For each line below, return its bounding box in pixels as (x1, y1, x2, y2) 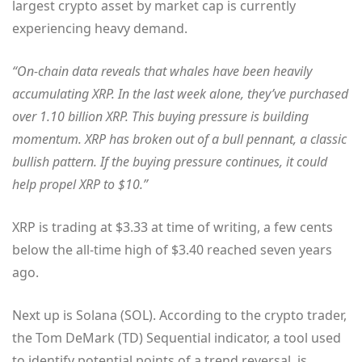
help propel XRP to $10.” (12, 175, 148, 194)
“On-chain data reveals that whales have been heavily (12, 62, 312, 81)
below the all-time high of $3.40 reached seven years (12, 241, 332, 259)
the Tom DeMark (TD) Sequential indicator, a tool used (12, 329, 341, 347)
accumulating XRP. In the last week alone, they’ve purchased (12, 85, 348, 103)
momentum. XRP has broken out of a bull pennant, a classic (12, 130, 347, 149)
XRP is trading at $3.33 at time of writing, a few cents (12, 218, 333, 237)
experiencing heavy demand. (12, 19, 187, 38)
